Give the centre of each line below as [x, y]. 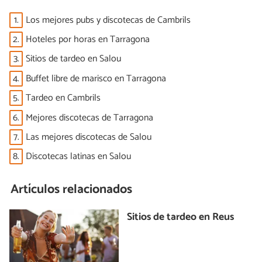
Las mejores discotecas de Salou [89, 137]
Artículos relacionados [72, 189]
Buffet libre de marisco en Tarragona [96, 78]
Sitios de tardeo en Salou [73, 59]
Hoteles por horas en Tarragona [88, 40]
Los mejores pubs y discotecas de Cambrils [108, 20]
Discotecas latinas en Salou [78, 157]
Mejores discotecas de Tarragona [89, 118]
